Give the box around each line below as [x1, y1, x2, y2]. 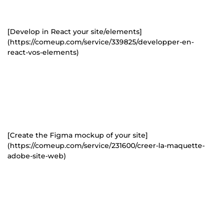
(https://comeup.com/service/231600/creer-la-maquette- [7, 141, 205, 150]
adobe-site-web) [7, 151, 66, 160]
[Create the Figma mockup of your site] [7, 130, 148, 140]
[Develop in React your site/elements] [7, 27, 142, 36]
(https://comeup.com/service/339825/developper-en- [7, 37, 194, 46]
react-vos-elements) [7, 47, 79, 57]
